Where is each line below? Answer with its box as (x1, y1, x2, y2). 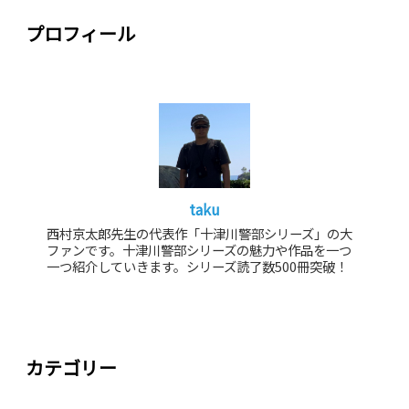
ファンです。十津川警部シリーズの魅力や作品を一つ (47, 239, 352, 259)
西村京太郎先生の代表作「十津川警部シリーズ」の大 (47, 223, 353, 243)
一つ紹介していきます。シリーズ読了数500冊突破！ (47, 256, 349, 276)
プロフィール (26, 19, 135, 47)
